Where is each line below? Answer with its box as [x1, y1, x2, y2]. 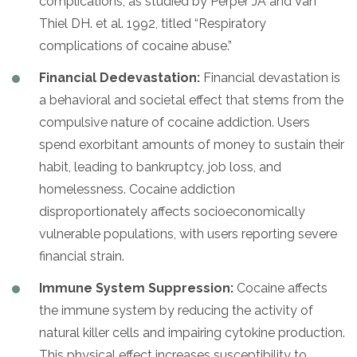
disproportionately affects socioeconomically [39, 204, 305, 220]
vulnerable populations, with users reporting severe [39, 226, 337, 242]
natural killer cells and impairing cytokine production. [39, 325, 345, 341]
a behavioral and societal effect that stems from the [39, 92, 343, 108]
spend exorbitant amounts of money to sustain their [39, 137, 344, 153]
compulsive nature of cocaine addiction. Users [39, 115, 310, 131]
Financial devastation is [200, 70, 340, 86]
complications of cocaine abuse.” [39, 38, 232, 54]
